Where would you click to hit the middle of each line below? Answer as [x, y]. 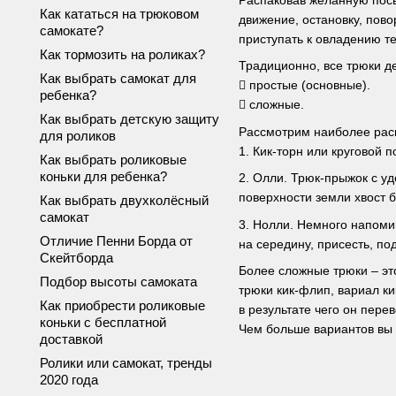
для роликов [78, 136]
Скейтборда [76, 258]
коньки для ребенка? [103, 176]
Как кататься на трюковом [119, 14]
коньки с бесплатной [103, 322]
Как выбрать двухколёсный [124, 200]
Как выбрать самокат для [118, 78]
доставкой [71, 339]
